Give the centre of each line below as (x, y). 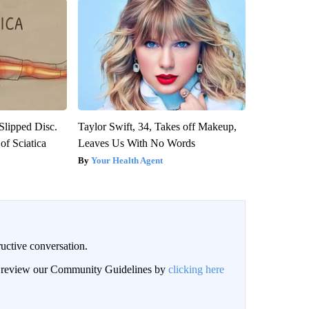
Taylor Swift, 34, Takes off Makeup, (157, 126)
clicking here (196, 269)
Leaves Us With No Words (136, 143)
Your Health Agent (127, 160)
